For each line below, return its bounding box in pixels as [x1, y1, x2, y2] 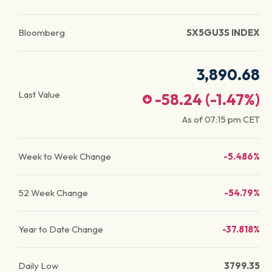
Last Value [18, 89, 60, 100]
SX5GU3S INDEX [186, 27, 260, 38]
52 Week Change [18, 187, 88, 199]
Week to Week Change [18, 151, 111, 162]
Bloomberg [18, 27, 65, 38]
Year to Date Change [18, 223, 103, 235]
